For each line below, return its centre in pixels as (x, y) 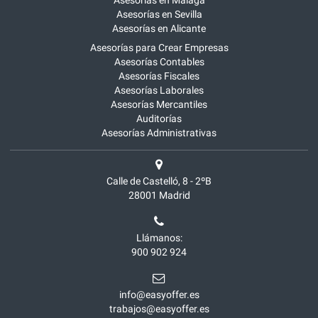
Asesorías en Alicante (159, 29)
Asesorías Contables (159, 62)
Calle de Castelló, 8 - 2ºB (159, 181)
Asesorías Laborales (159, 91)
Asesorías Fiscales (159, 76)
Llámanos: (159, 238)
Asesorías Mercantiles (159, 105)
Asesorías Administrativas (159, 133)
